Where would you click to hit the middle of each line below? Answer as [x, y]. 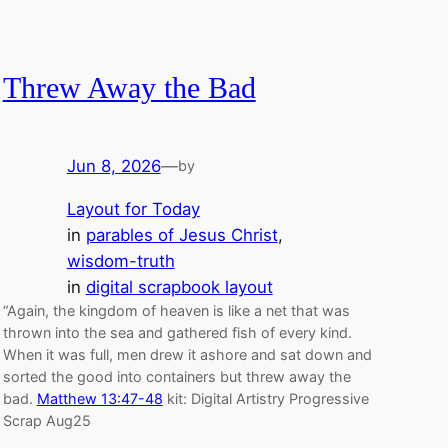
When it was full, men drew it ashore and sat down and [187, 354]
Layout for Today [133, 208]
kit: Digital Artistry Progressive [265, 398]
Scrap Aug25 [46, 420]
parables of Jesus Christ [181, 234]
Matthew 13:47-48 [99, 398]
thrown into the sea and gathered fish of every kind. [177, 332]
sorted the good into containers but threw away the [176, 376]
